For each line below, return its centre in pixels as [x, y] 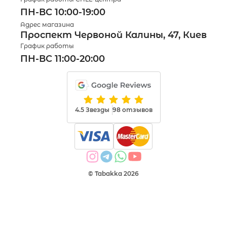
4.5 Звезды [92, 109]
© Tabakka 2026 [113, 173]
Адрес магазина [47, 24]
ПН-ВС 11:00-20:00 [63, 59]
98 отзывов [132, 109]
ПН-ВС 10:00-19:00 [63, 12]
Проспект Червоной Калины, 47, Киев [113, 35]
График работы [47, 46]
